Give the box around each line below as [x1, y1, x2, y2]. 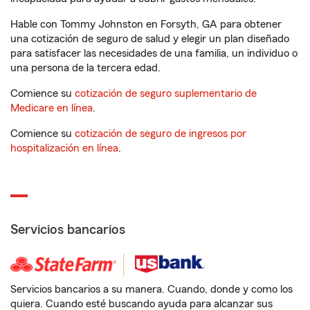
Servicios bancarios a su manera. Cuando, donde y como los [10, 284, 293, 295]
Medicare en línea [10, 102, 93, 113]
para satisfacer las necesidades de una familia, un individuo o [10, 48, 298, 59]
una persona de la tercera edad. [10, 62, 161, 73]
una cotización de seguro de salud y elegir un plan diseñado [10, 33, 289, 44]
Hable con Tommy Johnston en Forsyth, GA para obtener [10, 19, 282, 30]
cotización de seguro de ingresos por [75, 128, 246, 139]
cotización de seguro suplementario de [75, 88, 257, 99]
